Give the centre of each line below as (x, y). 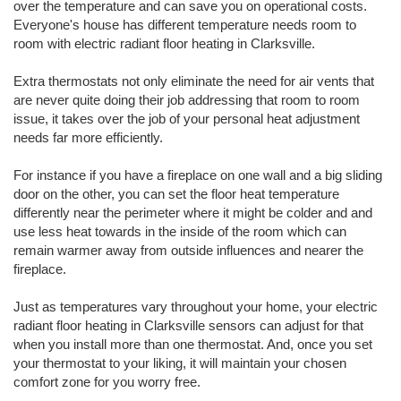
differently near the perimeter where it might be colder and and (193, 213)
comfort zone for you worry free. (107, 382)
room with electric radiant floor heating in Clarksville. (164, 43)
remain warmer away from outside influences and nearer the (188, 250)
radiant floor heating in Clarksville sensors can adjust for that (188, 325)
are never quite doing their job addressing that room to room (187, 100)
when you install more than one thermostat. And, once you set (193, 344)
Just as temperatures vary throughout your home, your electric (196, 307)
